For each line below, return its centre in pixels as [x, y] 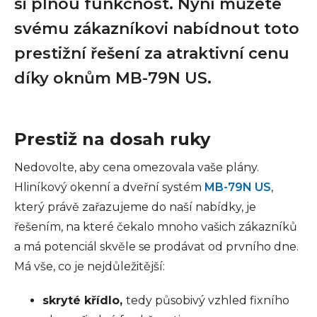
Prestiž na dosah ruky [112, 139]
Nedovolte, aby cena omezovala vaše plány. [137, 167]
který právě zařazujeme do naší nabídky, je [135, 207]
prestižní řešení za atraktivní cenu [152, 53]
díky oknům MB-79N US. [113, 78]
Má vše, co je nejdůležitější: [90, 266]
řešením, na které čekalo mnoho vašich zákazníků [156, 227]
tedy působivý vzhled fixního [208, 300]
